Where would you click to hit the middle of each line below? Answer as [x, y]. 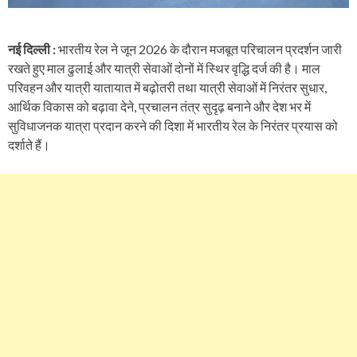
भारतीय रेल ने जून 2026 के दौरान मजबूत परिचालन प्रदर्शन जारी [200, 49]
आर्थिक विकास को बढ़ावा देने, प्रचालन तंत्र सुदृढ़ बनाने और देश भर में [159, 107]
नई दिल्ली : [33, 49]
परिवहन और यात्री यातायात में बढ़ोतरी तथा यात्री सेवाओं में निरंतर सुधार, [167, 88]
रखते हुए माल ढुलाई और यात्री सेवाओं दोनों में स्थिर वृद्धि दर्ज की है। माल [164, 69]
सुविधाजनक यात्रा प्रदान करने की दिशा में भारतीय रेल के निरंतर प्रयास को [173, 126]
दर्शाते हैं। [29, 145]
